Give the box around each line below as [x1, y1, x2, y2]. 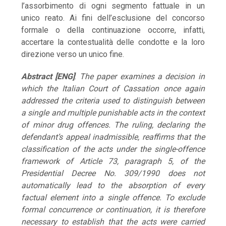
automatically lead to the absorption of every [21, 181, 205, 191]
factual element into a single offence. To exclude [21, 193, 205, 203]
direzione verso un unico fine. [21, 49, 125, 60]
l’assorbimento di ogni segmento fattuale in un [21, 1, 205, 11]
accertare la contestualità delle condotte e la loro [21, 37, 205, 47]
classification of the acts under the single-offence [21, 144, 205, 154]
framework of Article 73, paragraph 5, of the [21, 156, 205, 166]
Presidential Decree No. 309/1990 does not [21, 168, 205, 179]
